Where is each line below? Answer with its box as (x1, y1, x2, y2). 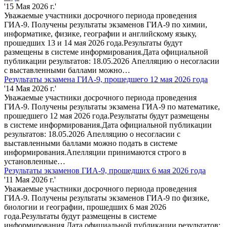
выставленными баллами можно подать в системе (4, 139, 177, 148)
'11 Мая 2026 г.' (4, 175, 56, 184)
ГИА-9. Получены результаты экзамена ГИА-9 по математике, (4, 102, 220, 111)
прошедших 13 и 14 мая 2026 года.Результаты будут (4, 39, 182, 48)
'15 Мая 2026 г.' (4, 2, 56, 11)
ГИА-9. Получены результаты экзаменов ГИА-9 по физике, (4, 194, 209, 203)
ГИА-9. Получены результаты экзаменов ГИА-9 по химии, (4, 20, 207, 29)
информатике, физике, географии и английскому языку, (4, 29, 197, 39)
